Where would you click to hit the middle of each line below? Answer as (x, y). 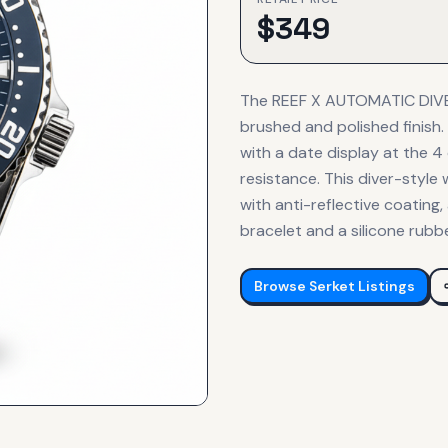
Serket (332, 286)
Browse (281, 286)
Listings (385, 286)
